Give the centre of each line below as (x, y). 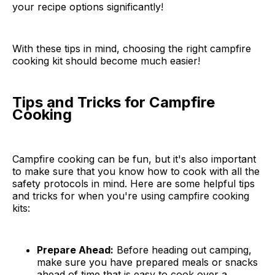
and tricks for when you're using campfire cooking (131, 196)
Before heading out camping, (183, 250)
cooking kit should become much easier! (106, 61)
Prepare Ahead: (75, 250)
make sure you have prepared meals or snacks (147, 262)
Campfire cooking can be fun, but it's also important (134, 159)
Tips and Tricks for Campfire (114, 103)
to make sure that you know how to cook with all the (136, 171)
